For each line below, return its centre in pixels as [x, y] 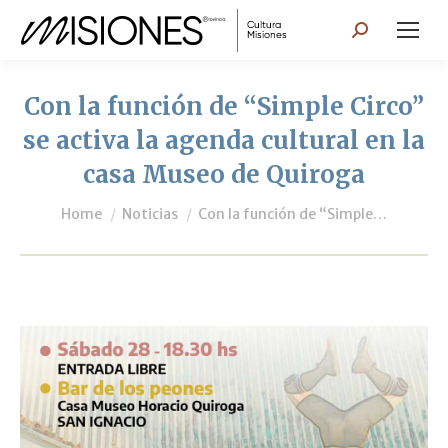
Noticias [150, 214]
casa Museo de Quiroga [224, 174]
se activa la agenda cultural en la [224, 140]
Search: [380, 33]
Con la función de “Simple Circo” [224, 106]
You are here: [113, 204]
